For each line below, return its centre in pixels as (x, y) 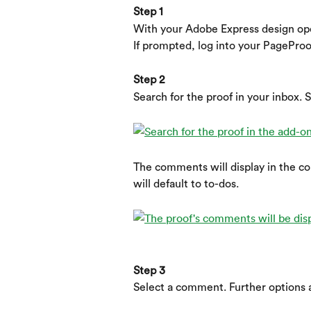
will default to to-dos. (186, 184)
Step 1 (148, 12)
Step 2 (149, 80)
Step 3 (149, 270)
